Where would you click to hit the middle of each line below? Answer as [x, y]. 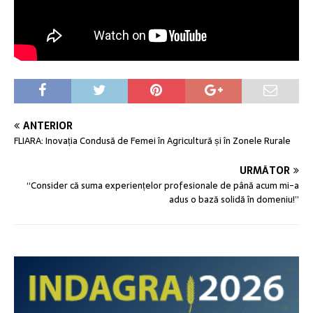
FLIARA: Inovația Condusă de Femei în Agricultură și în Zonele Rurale [152, 141]
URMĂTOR [265, 171]
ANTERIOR [48, 126]
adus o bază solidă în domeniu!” [234, 200]
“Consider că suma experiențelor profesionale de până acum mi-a [163, 186]
